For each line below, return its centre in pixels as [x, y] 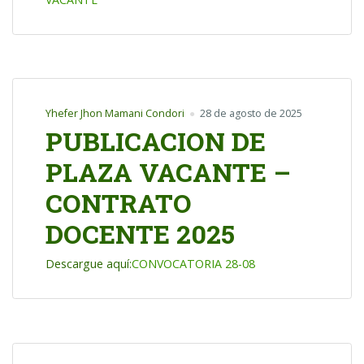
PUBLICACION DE [156, 141]
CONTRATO [119, 203]
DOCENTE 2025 [140, 234]
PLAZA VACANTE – [168, 172]
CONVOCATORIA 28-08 [193, 264]
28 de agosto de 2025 [251, 113]
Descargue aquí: [89, 264]
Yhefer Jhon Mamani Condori [115, 113]
